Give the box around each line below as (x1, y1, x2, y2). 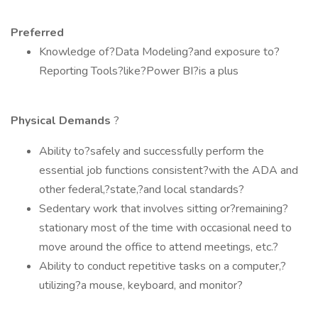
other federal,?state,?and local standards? (39, 182, 244, 197)
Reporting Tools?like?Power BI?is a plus (39, 63, 238, 79)
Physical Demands (11, 113, 114, 128)
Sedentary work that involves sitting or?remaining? (39, 201, 288, 216)
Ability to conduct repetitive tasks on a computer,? (39, 258, 286, 274)
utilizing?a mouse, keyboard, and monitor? (39, 278, 243, 293)
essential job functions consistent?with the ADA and (39, 163, 298, 178)
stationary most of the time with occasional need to (39, 220, 292, 236)
